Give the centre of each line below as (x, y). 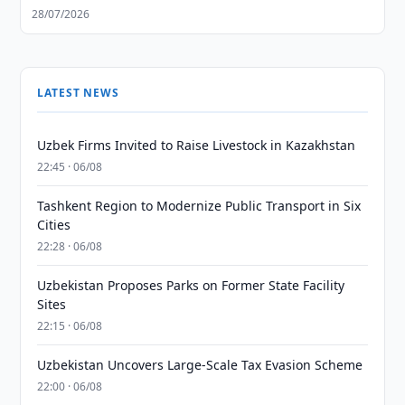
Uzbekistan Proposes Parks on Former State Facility (191, 285)
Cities (54, 225)
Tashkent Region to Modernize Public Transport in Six (199, 206)
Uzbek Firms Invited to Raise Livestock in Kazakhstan (197, 145)
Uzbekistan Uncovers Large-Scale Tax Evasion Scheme (200, 365)
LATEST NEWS (78, 93)
